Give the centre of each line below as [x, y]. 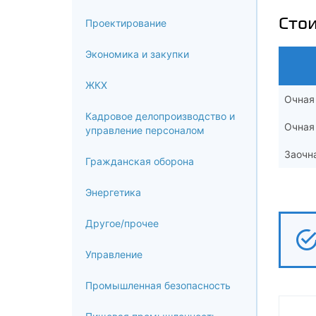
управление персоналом [145, 130]
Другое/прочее [122, 223]
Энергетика [113, 192]
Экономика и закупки [137, 54]
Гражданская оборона [140, 161]
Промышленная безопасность [158, 285]
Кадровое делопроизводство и [160, 116]
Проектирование [126, 23]
